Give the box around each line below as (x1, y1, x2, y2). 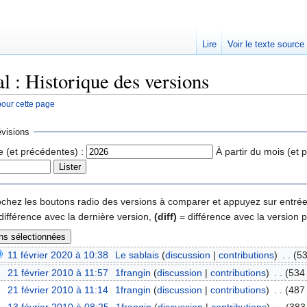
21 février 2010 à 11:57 (8, 267, 109, 278)
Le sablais (114, 249, 159, 261)
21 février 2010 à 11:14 (8, 284, 109, 295)
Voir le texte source (227, 39, 304, 49)
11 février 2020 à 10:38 (8, 249, 109, 261)
